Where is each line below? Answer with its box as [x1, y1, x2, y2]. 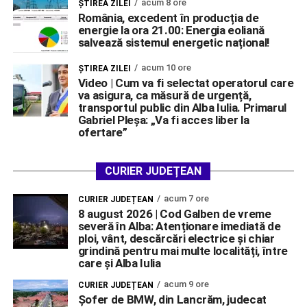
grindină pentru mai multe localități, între [77, 244, 288, 258]
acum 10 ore [140, 62, 191, 73]
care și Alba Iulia [77, 256, 161, 271]
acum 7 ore [163, 193, 209, 204]
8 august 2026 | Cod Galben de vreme [77, 207, 271, 221]
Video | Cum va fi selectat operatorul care [77, 76, 294, 90]
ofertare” [77, 125, 127, 140]
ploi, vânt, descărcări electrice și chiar [77, 232, 275, 246]
